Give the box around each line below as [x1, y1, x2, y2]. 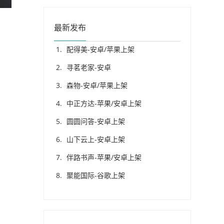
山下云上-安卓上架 [66, 134, 125, 144]
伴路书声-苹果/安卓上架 [66, 152, 141, 162]
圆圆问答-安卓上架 [66, 116, 125, 126]
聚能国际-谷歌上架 [66, 170, 125, 180]
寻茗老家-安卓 [66, 62, 111, 72]
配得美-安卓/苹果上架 [66, 44, 134, 54]
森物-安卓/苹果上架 [66, 80, 127, 90]
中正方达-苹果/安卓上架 [66, 98, 141, 108]
